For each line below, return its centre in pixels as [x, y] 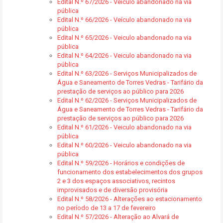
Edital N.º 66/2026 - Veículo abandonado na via [124, 20]
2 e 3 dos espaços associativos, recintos [116, 181]
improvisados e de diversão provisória [112, 190]
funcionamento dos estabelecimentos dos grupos [130, 172]
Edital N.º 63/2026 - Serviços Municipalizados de [127, 73]
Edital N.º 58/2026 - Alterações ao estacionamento [130, 199]
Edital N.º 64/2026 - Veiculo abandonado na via [124, 56]
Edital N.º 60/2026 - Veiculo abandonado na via [124, 145]
